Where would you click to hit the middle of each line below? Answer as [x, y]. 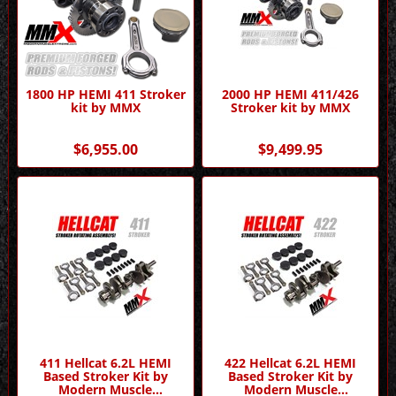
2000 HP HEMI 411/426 [291, 94]
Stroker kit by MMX [291, 107]
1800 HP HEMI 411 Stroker [105, 94]
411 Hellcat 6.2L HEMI [105, 363]
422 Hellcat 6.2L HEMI [291, 363]
